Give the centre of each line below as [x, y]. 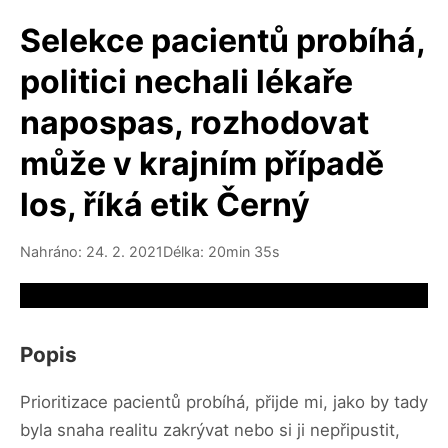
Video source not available [121, 295]
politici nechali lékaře [186, 81]
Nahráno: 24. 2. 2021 [91, 251]
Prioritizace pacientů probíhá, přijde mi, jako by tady [224, 401]
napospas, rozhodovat [194, 122]
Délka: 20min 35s [221, 251]
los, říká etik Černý [165, 204]
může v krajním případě [202, 163]
